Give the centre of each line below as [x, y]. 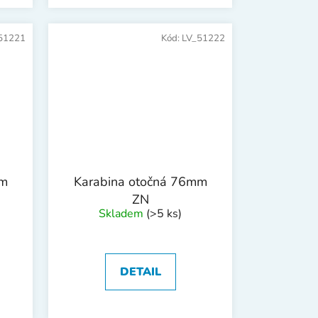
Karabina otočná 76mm [140, 181]
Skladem [122, 213]
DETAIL [140, 272]
